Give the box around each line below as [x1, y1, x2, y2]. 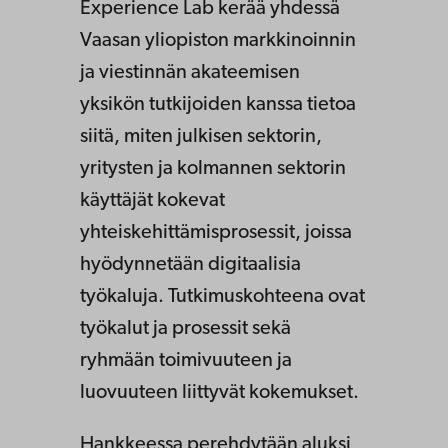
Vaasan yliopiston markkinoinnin [80, 30, 356, 51]
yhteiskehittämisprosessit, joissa [80, 222, 352, 243]
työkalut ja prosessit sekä [80, 318, 291, 339]
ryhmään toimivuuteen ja [80, 350, 292, 371]
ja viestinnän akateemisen [80, 62, 300, 83]
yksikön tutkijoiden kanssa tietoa [80, 94, 356, 115]
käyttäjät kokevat [80, 190, 225, 211]
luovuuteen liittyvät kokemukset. [80, 382, 359, 403]
